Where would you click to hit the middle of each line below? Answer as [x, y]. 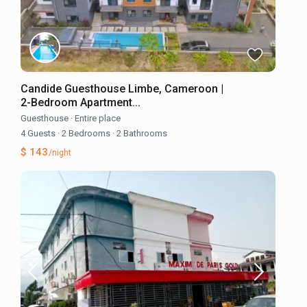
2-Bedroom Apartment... [81, 102]
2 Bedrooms [86, 133]
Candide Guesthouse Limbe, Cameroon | [122, 88]
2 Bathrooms [141, 133]
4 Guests [39, 133]
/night [59, 152]
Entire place [98, 118]
